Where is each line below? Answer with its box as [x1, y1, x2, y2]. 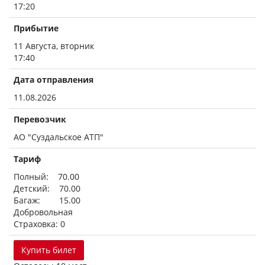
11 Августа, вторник [14, 40, 94, 51]
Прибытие [14, 22, 59, 34]
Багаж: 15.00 [14, 195, 80, 206]
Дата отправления [14, 74, 93, 85]
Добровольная [14, 206, 73, 218]
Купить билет [21, 244, 76, 256]
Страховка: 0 [14, 218, 65, 230]
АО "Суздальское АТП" [14, 131, 104, 143]
